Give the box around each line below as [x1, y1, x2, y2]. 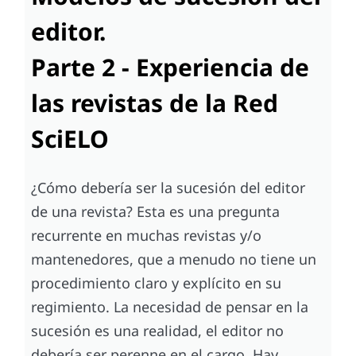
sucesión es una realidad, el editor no [31, 320, 284, 340]
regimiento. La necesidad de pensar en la [31, 296, 309, 316]
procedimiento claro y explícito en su [31, 273, 282, 292]
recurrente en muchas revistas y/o [31, 225, 262, 245]
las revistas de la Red [31, 86, 279, 119]
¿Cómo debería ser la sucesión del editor [31, 177, 306, 197]
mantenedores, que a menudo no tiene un [31, 249, 317, 269]
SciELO [31, 122, 110, 155]
